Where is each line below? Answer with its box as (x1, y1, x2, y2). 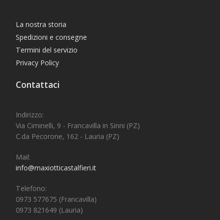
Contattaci (16, 79, 60, 91)
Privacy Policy (16, 58, 59, 68)
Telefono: (16, 184, 47, 193)
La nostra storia (16, 20, 67, 29)
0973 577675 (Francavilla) (16, 194, 97, 204)
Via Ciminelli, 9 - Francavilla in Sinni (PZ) (16, 121, 140, 131)
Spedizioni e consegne (16, 32, 87, 42)
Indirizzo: (16, 110, 44, 120)
